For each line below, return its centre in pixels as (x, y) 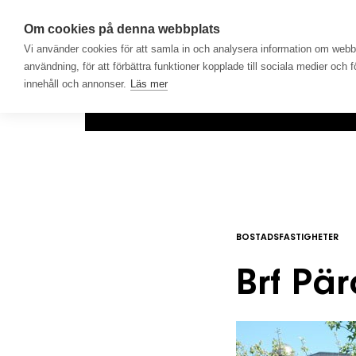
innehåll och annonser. (75, 84)
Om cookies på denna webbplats (122, 29)
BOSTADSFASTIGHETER (287, 238)
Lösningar (282, 105)
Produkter (182, 105)
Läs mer (149, 84)
